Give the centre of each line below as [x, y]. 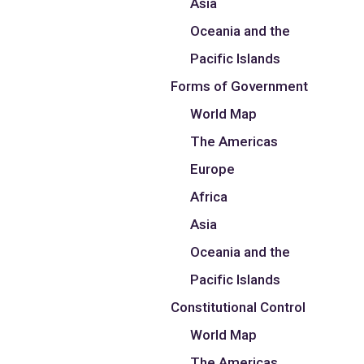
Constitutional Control [238, 308]
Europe [213, 169]
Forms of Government [240, 87]
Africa [209, 197]
